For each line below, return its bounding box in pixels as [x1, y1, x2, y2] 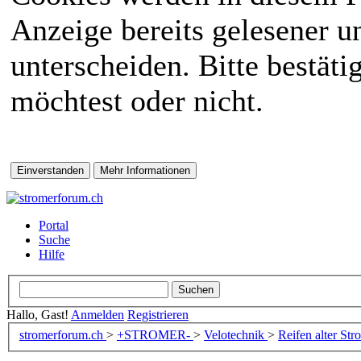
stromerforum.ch [19, 328, 106, 342]
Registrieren [127, 307, 189, 322]
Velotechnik [204, 328, 268, 342]
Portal [39, 218, 68, 232]
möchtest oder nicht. [10, 84, 263, 118]
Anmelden [71, 307, 124, 322]
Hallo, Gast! [6, 307, 71, 322]
